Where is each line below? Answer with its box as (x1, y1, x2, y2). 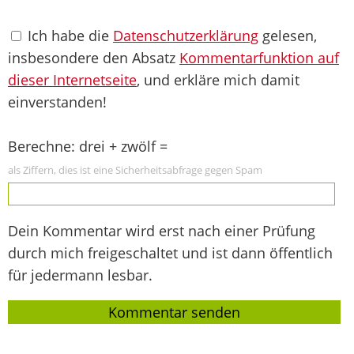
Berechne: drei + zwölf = (8, 136, 168, 156)
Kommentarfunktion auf (179, 47, 339, 67)
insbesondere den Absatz (8, 47, 179, 67)
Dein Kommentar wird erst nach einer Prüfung (8, 220, 315, 240)
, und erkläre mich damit (137, 70, 299, 89)
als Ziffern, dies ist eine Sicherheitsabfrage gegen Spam (8, 162, 262, 177)
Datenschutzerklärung (113, 25, 258, 45)
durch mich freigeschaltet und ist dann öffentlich (8, 243, 333, 262)
